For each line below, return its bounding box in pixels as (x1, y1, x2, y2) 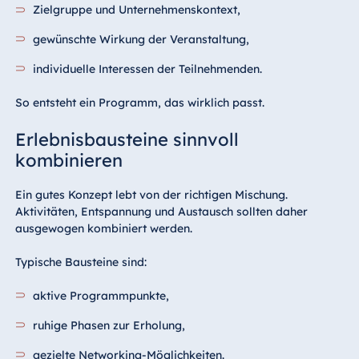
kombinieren (14, 148, 123, 171)
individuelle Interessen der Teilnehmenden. (33, 61, 263, 76)
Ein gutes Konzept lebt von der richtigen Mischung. (14, 187, 288, 202)
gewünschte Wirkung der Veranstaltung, (33, 31, 250, 46)
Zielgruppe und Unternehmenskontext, (33, 2, 241, 17)
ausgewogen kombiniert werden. (14, 220, 192, 236)
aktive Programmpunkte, (33, 288, 170, 303)
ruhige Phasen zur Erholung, (33, 317, 186, 333)
